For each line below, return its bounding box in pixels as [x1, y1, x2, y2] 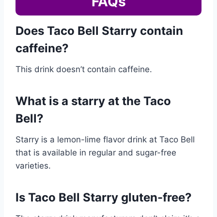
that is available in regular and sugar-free [15, 148, 176, 158]
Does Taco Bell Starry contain [15, 24, 183, 38]
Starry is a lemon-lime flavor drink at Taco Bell [15, 135, 195, 145]
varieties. [15, 161, 53, 171]
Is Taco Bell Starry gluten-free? [15, 190, 192, 205]
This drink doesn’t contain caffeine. [15, 64, 152, 75]
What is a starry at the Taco [15, 94, 171, 108]
